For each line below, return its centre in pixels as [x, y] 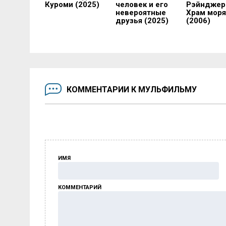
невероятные [140, 13]
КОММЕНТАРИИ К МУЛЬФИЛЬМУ [132, 89]
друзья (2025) [142, 21]
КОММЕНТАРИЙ [80, 188]
